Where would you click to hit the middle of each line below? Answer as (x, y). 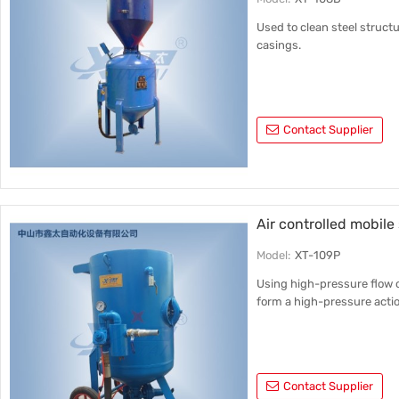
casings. (279, 45)
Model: (274, 255)
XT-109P (318, 255)
